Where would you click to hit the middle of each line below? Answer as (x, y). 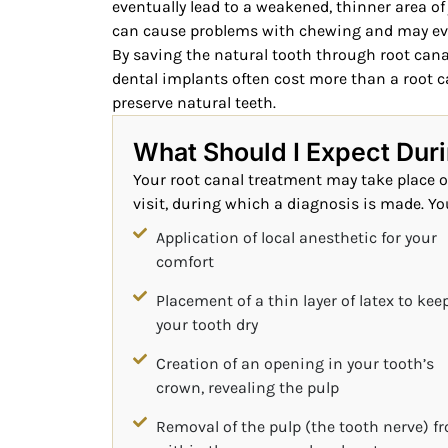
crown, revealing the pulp (247, 387)
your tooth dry (206, 324)
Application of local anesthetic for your (296, 237)
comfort (184, 261)
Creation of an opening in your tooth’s (294, 363)
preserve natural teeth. (194, 102)
